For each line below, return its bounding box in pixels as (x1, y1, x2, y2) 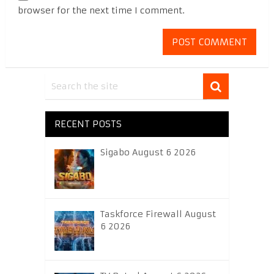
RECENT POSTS (54, 118, 122, 130)
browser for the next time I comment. (17, 5, 185, 17)
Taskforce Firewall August (100, 209, 216, 220)
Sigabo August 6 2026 (100, 147, 196, 158)
